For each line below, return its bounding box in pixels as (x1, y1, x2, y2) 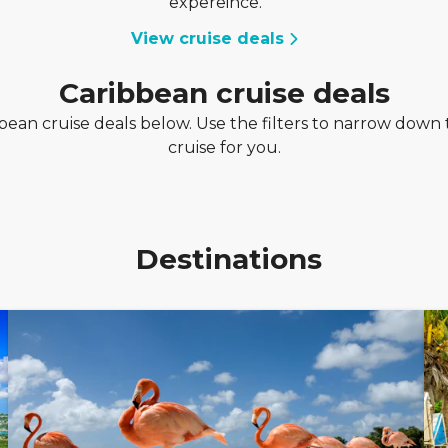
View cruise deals (131, 29, 285, 48)
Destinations (136, 242, 322, 276)
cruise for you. (167, 138, 281, 157)
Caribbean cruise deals (58, 76, 390, 110)
